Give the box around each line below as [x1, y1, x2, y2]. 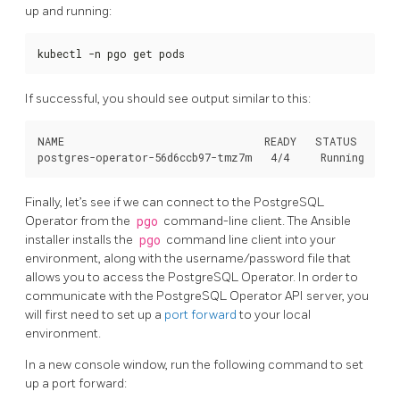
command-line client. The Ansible [161, 212, 351, 229]
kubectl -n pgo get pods [37, 46, 185, 62]
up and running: [25, 4, 112, 20]
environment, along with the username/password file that [25, 250, 351, 266]
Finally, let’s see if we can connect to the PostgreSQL [25, 194, 324, 210]
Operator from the [25, 212, 133, 229]
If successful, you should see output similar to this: [25, 91, 311, 107]
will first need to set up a [25, 306, 164, 322]
